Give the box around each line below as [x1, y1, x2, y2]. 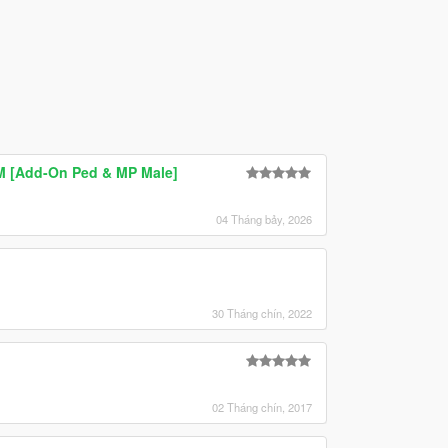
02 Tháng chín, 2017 [211, 398, 312, 415]
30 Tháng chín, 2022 [211, 304, 312, 321]
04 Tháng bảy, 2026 [215, 210, 312, 227]
